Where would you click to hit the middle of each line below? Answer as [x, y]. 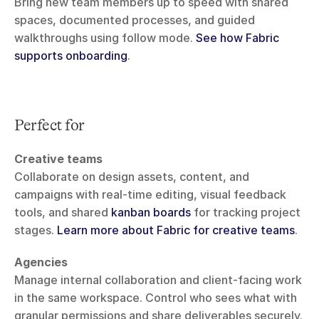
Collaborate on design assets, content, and [132, 177]
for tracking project [246, 213]
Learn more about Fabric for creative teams [176, 230]
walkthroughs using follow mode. [105, 38]
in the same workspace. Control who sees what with [156, 298]
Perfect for [49, 125]
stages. [36, 230]
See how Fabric [237, 38]
